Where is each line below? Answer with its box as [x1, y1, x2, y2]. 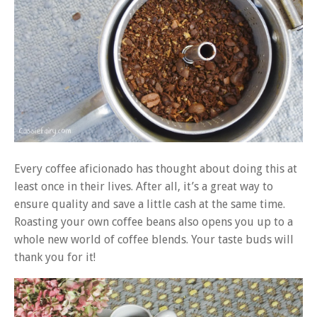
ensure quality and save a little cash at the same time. [14, 197, 285, 212]
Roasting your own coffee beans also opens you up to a [14, 215, 293, 229]
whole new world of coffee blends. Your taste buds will [14, 233, 294, 247]
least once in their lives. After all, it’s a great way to [14, 180, 273, 194]
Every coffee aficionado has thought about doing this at [14, 162, 297, 176]
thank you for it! [14, 250, 96, 265]
